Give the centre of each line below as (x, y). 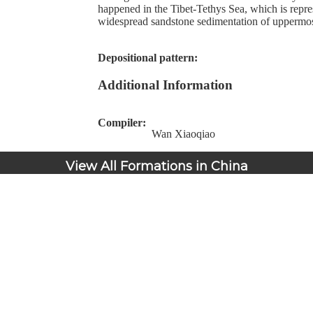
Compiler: (125, 123)
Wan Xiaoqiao (183, 134)
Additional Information (165, 85)
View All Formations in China (156, 167)
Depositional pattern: (151, 58)
